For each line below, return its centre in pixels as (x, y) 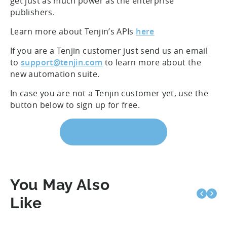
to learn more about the (152, 62)
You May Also (60, 184)
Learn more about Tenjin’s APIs (73, 31)
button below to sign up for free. (75, 105)
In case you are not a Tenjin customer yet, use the (109, 93)
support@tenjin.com (62, 62)
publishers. (32, 12)
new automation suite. (55, 74)
